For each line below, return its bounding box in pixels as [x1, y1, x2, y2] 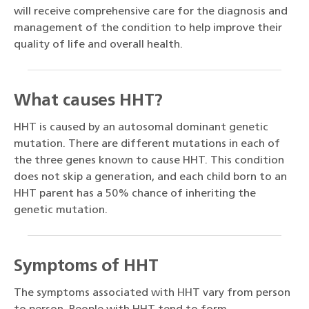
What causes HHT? [14, 92, 163, 110]
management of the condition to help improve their [14, 23, 282, 34]
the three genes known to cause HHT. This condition [14, 155, 284, 167]
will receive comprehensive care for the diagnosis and [14, 6, 288, 18]
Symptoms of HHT [14, 258, 159, 276]
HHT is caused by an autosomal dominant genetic [14, 122, 268, 134]
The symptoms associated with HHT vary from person [14, 288, 290, 299]
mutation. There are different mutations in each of [14, 139, 280, 150]
